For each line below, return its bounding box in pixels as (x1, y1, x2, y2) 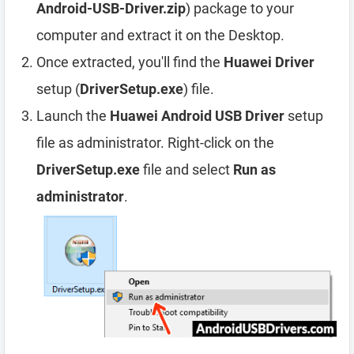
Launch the (36, 107, 110, 124)
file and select (140, 161, 233, 178)
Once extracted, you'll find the (36, 54, 224, 70)
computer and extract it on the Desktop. (36, 27, 284, 43)
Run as (233, 161, 276, 178)
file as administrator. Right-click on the (36, 134, 274, 151)
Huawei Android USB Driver (110, 107, 284, 124)
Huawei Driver (224, 54, 314, 70)
